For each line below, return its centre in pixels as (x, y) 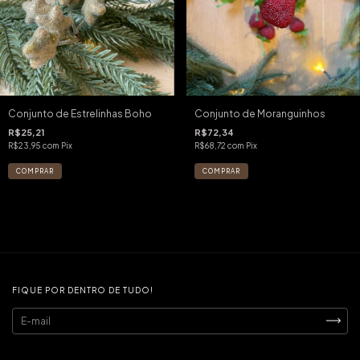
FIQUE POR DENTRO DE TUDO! (83, 290)
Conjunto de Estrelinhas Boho (80, 113)
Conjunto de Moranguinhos (260, 113)
